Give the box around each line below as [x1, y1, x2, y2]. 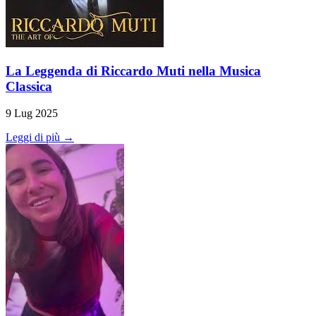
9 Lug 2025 [6, 107, 58, 120]
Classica [6, 78, 52, 94]
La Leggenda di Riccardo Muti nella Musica [6, 63, 261, 78]
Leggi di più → [6, 131, 74, 144]
